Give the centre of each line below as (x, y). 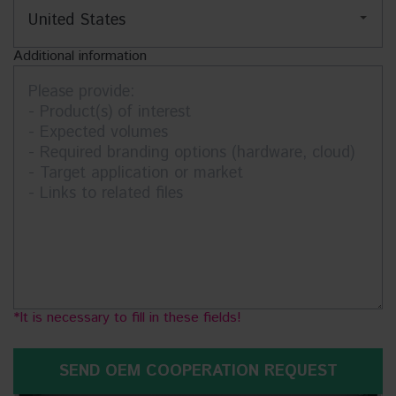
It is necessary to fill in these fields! (130, 317)
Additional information (80, 56)
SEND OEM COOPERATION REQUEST (198, 371)
